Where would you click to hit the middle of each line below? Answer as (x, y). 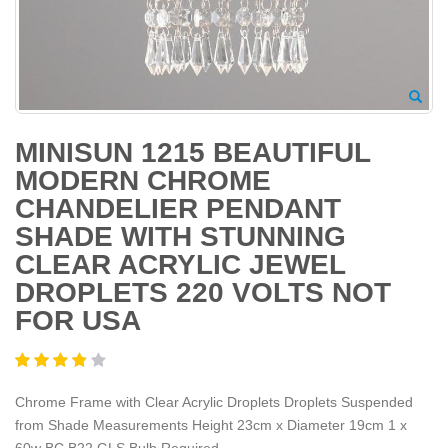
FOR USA (78, 320)
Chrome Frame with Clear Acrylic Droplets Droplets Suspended (214, 401)
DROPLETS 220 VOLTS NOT (203, 292)
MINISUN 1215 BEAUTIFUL (192, 152)
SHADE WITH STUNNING (180, 236)
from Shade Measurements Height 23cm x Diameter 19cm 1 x (211, 424)
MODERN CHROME (143, 180)
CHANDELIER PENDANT (178, 208)
